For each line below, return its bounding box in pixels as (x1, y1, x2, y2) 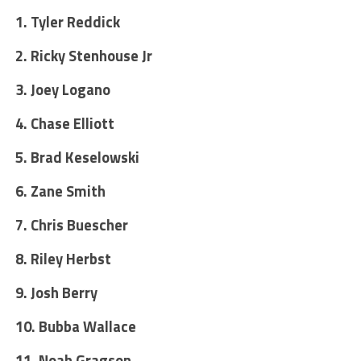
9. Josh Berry (15, 280, 98, 304)
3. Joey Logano (15, 77, 110, 101)
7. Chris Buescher (15, 213, 128, 236)
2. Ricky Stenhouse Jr (15, 44, 152, 67)
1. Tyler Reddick (15, 10, 120, 33)
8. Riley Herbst (15, 247, 111, 270)
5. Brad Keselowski (15, 145, 139, 168)
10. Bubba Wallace (15, 314, 136, 338)
